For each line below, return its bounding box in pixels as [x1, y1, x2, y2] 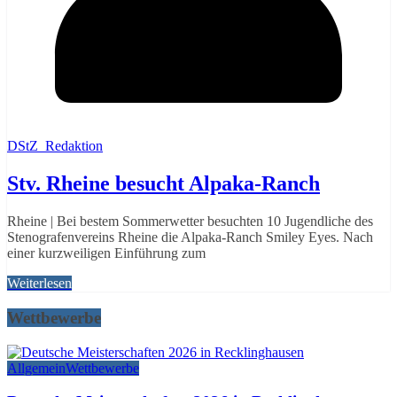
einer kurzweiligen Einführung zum [7, 245, 206, 261]
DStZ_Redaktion [7, 138, 103, 154]
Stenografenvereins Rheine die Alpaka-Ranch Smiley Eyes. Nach [7, 230, 373, 245]
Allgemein [7, 360, 66, 376]
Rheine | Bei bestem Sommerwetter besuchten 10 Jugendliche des [7, 214, 373, 230]
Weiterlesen [7, 276, 72, 292]
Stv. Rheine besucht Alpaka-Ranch [7, 172, 320, 196]
